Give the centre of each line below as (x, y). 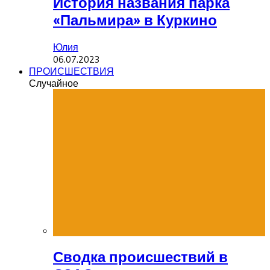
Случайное (54, 83)
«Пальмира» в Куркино (135, 20)
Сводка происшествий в (140, 257)
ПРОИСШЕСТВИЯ (71, 71)
